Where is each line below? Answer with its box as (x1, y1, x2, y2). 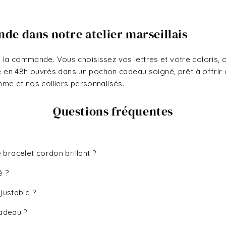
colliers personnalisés (41, 79, 123, 88)
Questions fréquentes (53, 103, 173, 120)
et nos (14, 79, 42, 88)
